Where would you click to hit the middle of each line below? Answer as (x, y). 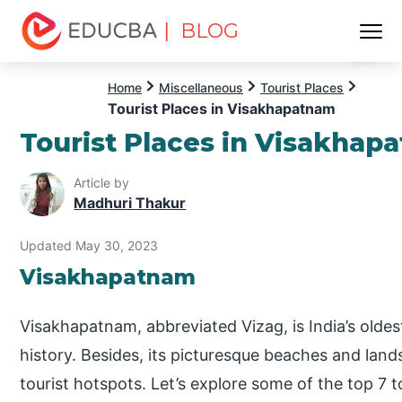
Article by (102, 183)
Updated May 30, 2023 (89, 245)
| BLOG (201, 31)
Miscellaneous (201, 87)
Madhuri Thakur (130, 203)
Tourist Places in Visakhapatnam (222, 109)
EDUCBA (52, 60)
